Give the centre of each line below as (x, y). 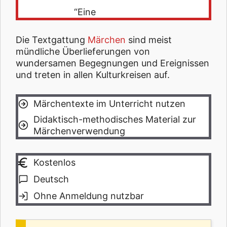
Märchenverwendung (79, 131)
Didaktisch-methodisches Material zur (115, 119)
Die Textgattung (52, 40)
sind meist (149, 40)
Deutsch (51, 179)
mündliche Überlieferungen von (83, 51)
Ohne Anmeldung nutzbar (89, 196)
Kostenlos (54, 163)
